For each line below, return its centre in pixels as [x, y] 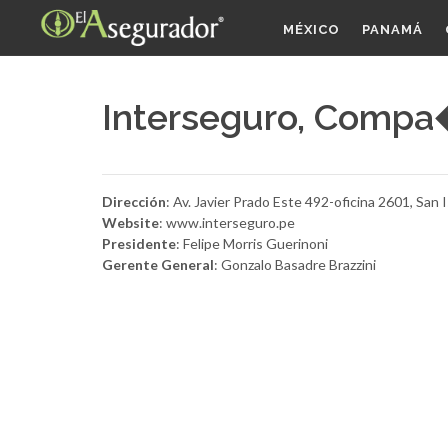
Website [130, 222]
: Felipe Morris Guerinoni [252, 243]
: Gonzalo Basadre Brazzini [295, 264]
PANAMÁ [392, 29]
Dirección [134, 201]
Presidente [139, 243]
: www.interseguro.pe [227, 222]
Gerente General [158, 264]
